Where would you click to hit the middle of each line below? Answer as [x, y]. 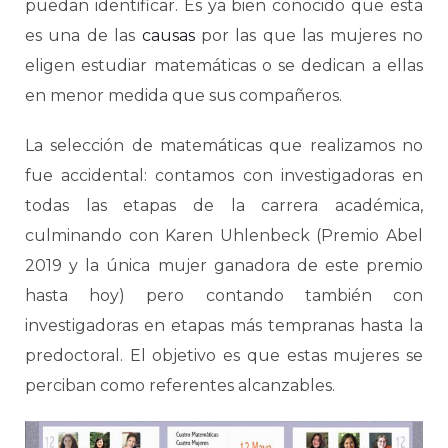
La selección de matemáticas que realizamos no [224, 145]
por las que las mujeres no [309, 35]
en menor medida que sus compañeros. [183, 95]
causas [168, 35]
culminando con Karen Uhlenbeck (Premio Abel [224, 235]
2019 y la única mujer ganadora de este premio [224, 265]
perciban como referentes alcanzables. [180, 385]
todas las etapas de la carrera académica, [224, 205]
